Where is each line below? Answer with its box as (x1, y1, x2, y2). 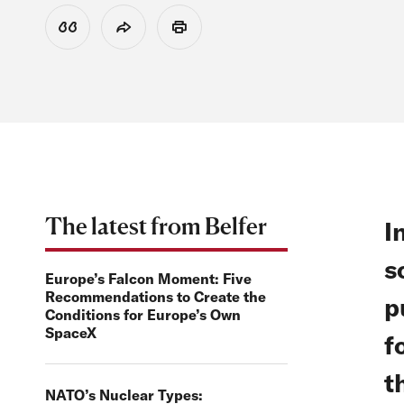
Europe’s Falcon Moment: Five (45, 270, 252, 289)
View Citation (67, 25, 136, 40)
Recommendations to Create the (45, 288, 266, 307)
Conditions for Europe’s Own (45, 306, 241, 325)
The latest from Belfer (45, 212, 267, 241)
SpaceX (45, 324, 96, 343)
